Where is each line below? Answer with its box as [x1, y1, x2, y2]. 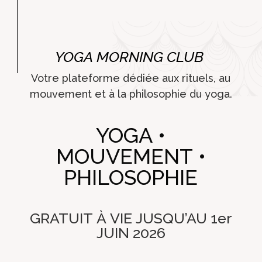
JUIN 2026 [96, 224, 166, 242]
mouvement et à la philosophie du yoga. [29, 88, 232, 101]
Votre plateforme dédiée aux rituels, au [31, 72, 231, 85]
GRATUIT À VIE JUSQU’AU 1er [29, 209, 232, 227]
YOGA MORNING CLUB [55, 48, 204, 66]
